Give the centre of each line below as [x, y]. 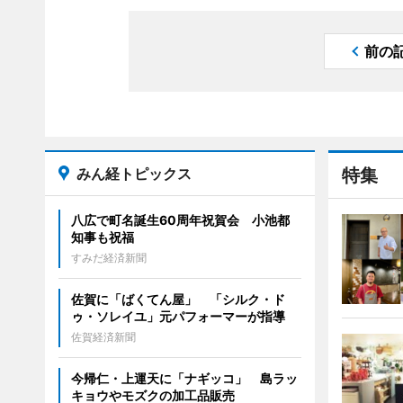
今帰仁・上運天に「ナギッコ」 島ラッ [184, 378]
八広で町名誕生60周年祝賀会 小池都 [180, 219]
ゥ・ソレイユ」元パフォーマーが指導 [178, 316]
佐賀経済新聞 [103, 336]
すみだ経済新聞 [108, 257]
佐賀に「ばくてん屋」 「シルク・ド [178, 299]
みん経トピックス [134, 173]
